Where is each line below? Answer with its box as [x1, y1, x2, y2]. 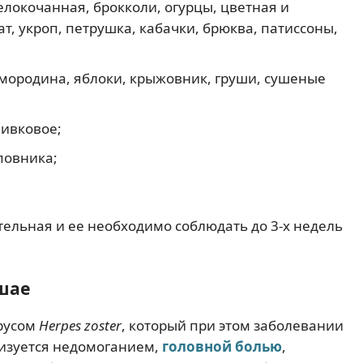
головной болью [162, 336, 282, 356]
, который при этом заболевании [122, 315, 344, 335]
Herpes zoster [39, 315, 122, 335]
